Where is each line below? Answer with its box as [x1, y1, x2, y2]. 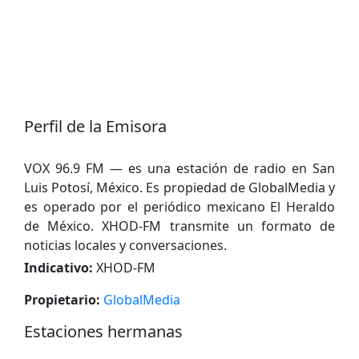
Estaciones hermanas [24, 320, 183, 342]
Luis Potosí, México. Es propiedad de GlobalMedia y [24, 178, 335, 196]
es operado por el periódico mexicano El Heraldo [24, 197, 335, 216]
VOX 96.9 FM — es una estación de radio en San [24, 159, 335, 177]
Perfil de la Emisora [24, 115, 167, 137]
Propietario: [24, 290, 100, 309]
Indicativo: [24, 258, 93, 276]
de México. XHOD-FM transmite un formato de [24, 216, 335, 235]
